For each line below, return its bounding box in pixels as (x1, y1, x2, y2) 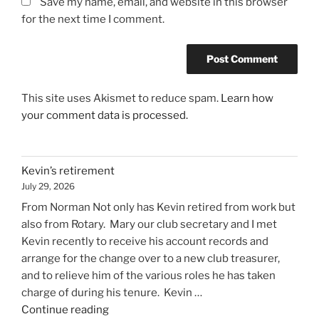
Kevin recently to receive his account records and (21, 235, 268, 249)
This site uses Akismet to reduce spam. (21, 92, 221, 105)
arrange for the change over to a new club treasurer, (21, 252, 280, 266)
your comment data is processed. (21, 109, 188, 122)
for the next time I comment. (21, 13, 164, 26)
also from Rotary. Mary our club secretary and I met (21, 218, 277, 231)
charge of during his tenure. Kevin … (21, 286, 202, 300)
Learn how (221, 92, 273, 105)
